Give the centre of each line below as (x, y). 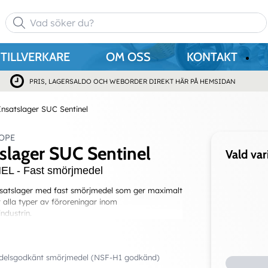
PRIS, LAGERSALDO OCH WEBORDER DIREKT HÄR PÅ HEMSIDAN (132, 81)
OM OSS (128, 57)
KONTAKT (212, 57)
